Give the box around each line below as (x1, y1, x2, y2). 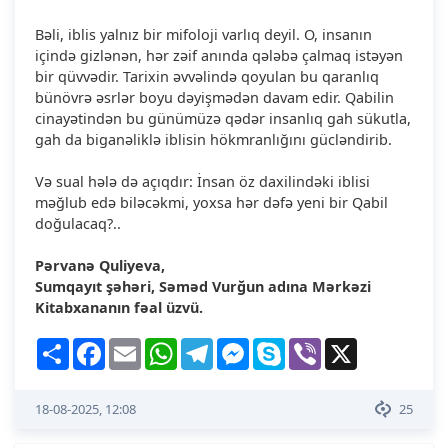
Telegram (213, 335, 276, 355)
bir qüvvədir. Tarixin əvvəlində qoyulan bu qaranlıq (35, 66, 379, 86)
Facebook (105, 335, 170, 355)
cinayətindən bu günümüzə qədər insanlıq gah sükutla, (35, 108, 411, 128)
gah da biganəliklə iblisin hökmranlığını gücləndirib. (35, 129, 392, 149)
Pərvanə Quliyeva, (35, 255, 165, 275)
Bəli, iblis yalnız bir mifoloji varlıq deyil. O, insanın (35, 24, 372, 44)
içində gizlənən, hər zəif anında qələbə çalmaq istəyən (35, 45, 403, 65)
